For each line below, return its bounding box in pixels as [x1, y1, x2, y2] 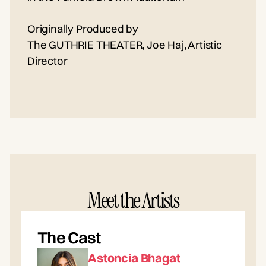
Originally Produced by [27, 21, 138, 36]
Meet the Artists [87, 186, 179, 214]
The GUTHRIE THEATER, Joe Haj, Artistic [27, 37, 222, 52]
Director [27, 53, 68, 68]
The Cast [37, 227, 101, 248]
